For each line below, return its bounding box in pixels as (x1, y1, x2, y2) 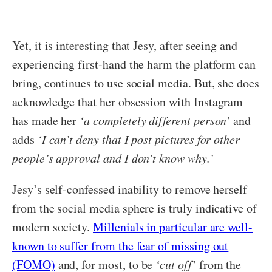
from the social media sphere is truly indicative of (12, 200, 257, 217)
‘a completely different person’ (80, 112, 231, 129)
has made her (12, 112, 80, 129)
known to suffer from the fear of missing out (12, 237, 229, 254)
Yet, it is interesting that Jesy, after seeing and (12, 37, 238, 54)
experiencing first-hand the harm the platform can (12, 56, 256, 73)
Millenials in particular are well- (93, 219, 253, 236)
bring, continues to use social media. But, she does (12, 75, 259, 92)
